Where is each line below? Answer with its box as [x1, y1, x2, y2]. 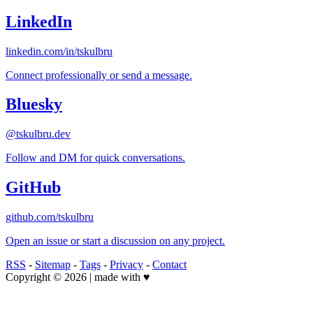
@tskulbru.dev [6, 128, 71, 140]
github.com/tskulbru [6, 211, 94, 224]
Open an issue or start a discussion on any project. [6, 235, 225, 247]
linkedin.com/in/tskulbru [6, 45, 112, 57]
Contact [152, 259, 187, 271]
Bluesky [6, 95, 62, 114]
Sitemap [35, 259, 71, 271]
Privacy [110, 259, 143, 271]
